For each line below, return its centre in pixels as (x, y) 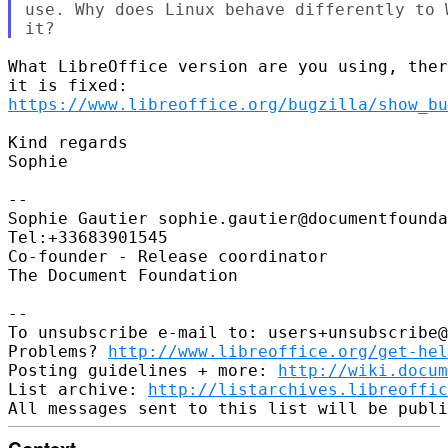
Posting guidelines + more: (143, 370)
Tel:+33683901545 (88, 237)
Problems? (58, 351)
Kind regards (68, 142)
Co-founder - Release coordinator (168, 256)
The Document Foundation (123, 275)
